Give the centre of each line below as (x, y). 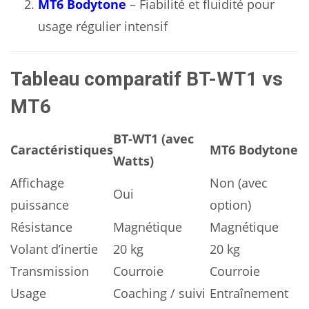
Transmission (50, 271)
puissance (40, 205)
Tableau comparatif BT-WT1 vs (147, 79)
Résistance (41, 227)
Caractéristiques (62, 150)
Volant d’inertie (54, 249)
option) (230, 205)
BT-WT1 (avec (153, 139)
